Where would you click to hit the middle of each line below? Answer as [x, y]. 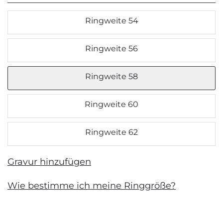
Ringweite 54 [111, 20]
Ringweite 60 [111, 104]
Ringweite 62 [111, 132]
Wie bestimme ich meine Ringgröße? [92, 185]
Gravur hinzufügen [49, 162]
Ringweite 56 [111, 48]
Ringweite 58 [111, 76]
